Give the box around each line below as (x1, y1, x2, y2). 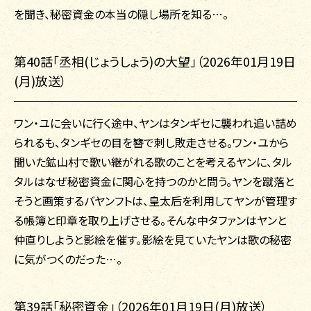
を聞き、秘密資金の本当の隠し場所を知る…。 (14, 6, 228, 23)
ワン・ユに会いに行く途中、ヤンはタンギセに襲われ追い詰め (14, 115, 297, 132)
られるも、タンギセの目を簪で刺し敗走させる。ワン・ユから (14, 134, 289, 151)
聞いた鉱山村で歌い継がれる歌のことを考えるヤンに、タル (14, 153, 292, 171)
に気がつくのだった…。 (14, 251, 122, 268)
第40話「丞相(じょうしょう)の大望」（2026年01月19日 (14, 52, 296, 71)
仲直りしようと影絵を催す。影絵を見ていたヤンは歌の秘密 (14, 231, 292, 249)
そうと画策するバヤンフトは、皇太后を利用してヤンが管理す (14, 192, 297, 210)
